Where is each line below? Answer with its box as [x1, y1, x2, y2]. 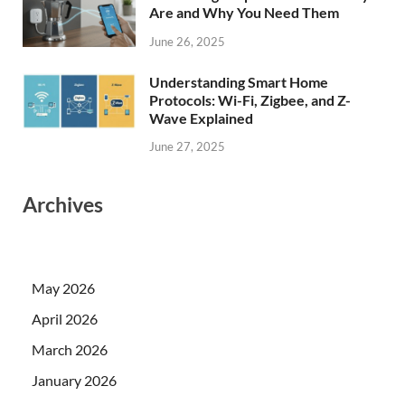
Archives [23, 192, 103, 218]
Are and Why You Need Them [149, 3, 339, 21]
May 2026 [32, 279, 95, 297]
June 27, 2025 [149, 139, 225, 155]
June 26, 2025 [149, 33, 225, 49]
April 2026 [32, 310, 98, 328]
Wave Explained [149, 108, 253, 127]
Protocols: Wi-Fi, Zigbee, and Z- [149, 90, 351, 108]
